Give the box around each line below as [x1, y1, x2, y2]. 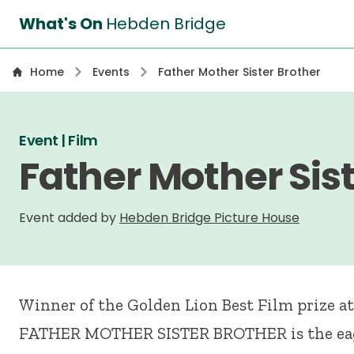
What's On [19, 13, 106, 35]
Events [92, 64, 130, 80]
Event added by [19, 209, 119, 227]
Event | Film [19, 130, 98, 150]
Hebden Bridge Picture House [119, 209, 299, 227]
